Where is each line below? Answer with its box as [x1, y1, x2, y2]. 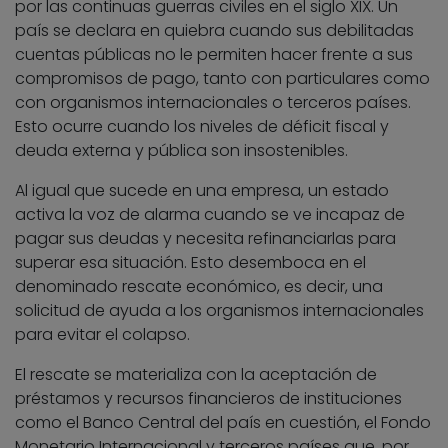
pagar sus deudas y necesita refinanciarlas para [15, 227, 396, 251]
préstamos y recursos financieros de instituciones [15, 387, 402, 411]
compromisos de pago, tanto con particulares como [15, 67, 430, 91]
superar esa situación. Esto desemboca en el [15, 251, 366, 275]
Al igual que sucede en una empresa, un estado [15, 179, 389, 203]
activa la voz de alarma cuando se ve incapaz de [15, 203, 405, 227]
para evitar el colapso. [15, 323, 190, 347]
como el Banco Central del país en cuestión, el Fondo [15, 411, 431, 435]
